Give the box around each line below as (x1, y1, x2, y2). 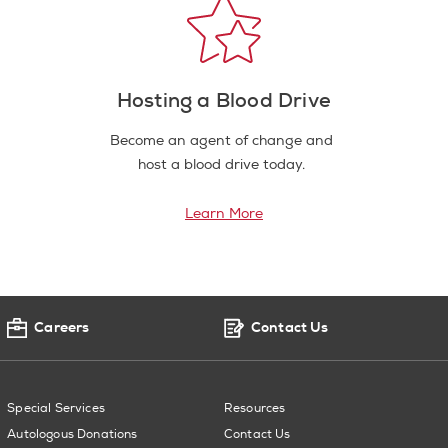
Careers (34, 318, 90, 336)
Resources (223, 400, 286, 416)
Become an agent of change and (110, 131, 334, 149)
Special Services (7, 400, 105, 416)
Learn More (184, 204, 263, 222)
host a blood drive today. (138, 155, 306, 173)
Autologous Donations (7, 426, 138, 442)
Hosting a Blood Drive (116, 86, 332, 113)
